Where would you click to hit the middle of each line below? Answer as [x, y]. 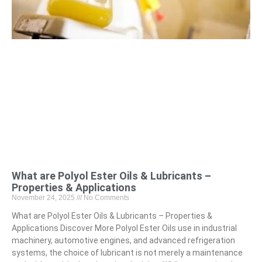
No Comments [106, 197]
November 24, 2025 [44, 197]
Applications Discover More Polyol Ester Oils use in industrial [124, 228]
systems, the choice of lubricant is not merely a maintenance [127, 252]
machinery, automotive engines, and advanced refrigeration [123, 240]
